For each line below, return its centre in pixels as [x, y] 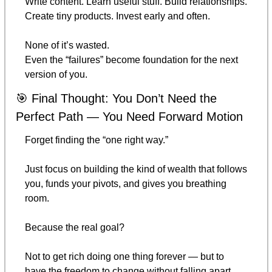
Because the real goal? [75, 227]
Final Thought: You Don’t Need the [122, 98]
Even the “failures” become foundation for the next [131, 59]
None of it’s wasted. [67, 45]
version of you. [56, 74]
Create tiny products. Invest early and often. [117, 16]
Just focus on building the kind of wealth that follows [136, 169]
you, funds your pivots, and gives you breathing [126, 183]
